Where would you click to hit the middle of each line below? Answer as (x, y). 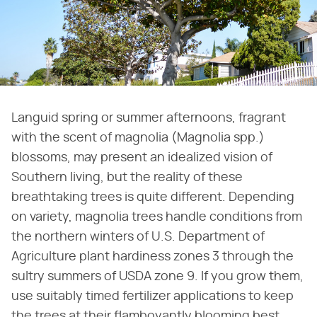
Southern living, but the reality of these (127, 177)
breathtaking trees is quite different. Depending (153, 197)
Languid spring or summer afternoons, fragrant (149, 118)
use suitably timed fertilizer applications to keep (152, 296)
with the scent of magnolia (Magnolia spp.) (138, 138)
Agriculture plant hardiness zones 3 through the (152, 257)
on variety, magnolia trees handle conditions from (157, 217)
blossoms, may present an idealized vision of (142, 157)
